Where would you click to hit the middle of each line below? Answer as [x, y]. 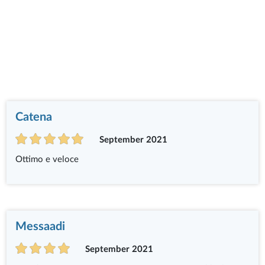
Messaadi [41, 227]
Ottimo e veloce [47, 160]
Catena [34, 117]
